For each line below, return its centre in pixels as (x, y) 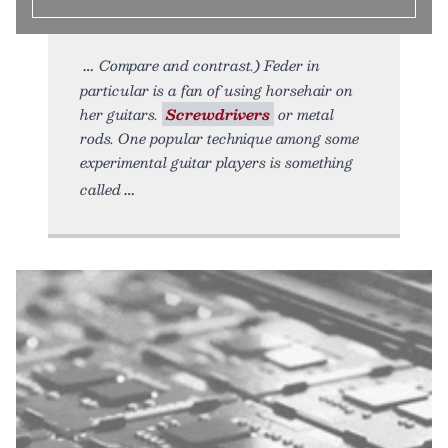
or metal (304, 113)
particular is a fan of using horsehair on (216, 89)
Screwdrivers (218, 113)
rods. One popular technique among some (219, 137)
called (100, 188)
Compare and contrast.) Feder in (209, 64)
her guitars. (121, 113)
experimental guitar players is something (216, 161)
